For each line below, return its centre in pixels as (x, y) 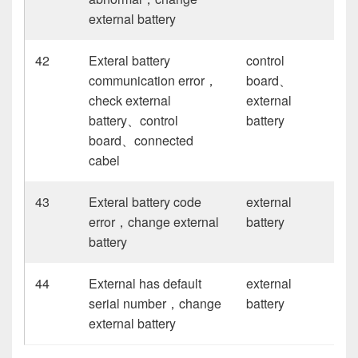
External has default (145, 283)
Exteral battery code (145, 201)
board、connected (141, 140)
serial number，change (155, 303)
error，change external (154, 221)
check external (130, 100)
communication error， (153, 80)
